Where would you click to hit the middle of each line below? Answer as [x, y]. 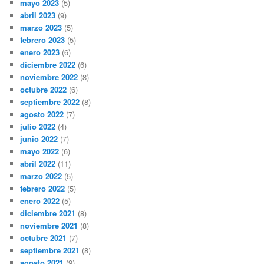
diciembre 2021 [48, 213]
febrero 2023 [43, 40]
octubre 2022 [44, 90]
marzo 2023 [41, 28]
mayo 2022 [40, 151]
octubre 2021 [44, 238]
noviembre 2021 [49, 226]
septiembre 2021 [50, 250]
